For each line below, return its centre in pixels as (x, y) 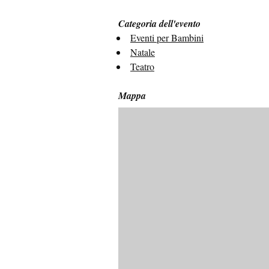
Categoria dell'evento (159, 24)
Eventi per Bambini (167, 38)
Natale (143, 52)
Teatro (142, 67)
